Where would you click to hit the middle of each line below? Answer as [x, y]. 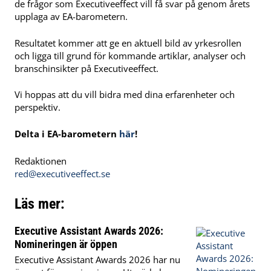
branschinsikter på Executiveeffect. [87, 68]
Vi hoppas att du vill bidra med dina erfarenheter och [125, 95]
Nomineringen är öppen [66, 244]
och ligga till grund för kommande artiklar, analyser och [130, 55]
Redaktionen [41, 161]
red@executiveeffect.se [62, 174]
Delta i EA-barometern [67, 134]
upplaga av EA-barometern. [71, 16]
